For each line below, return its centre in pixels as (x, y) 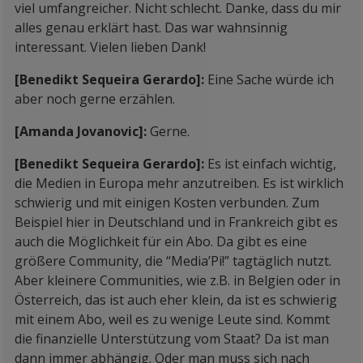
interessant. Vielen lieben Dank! (110, 47)
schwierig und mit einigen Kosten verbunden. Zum (167, 203)
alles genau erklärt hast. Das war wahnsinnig (151, 28)
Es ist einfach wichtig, (272, 164)
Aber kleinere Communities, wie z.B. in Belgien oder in (177, 280)
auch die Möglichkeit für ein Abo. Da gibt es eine (161, 241)
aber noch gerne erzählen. (95, 99)
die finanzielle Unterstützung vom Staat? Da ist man (172, 339)
